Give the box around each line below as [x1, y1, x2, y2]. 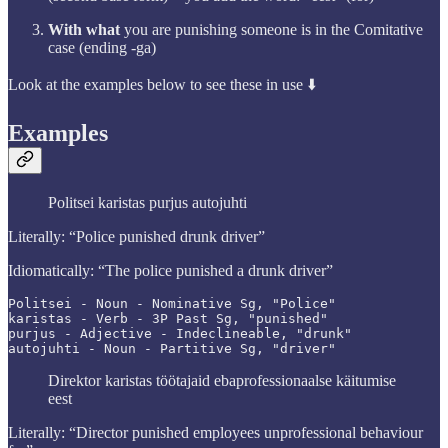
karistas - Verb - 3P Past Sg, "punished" [8, 310, 328, 326]
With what [48, 21, 124, 39]
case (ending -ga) [48, 39, 156, 57]
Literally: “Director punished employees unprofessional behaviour [8, 423, 423, 441]
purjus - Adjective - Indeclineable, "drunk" [8, 325, 352, 341]
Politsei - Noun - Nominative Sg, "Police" [8, 295, 336, 311]
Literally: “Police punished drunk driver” [8, 227, 265, 245]
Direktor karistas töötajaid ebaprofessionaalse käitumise [48, 371, 396, 389]
